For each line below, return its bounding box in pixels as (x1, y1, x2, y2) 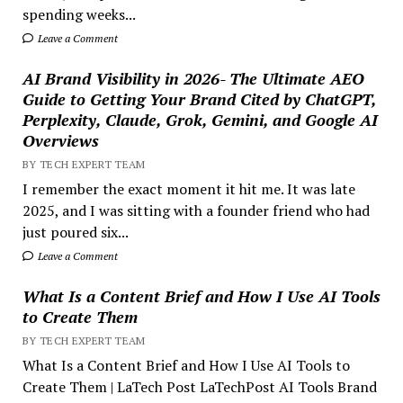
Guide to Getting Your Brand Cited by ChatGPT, (22, 87, 376, 110)
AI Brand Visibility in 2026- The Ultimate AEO (22, 67, 364, 89)
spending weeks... (22, 4, 136, 24)
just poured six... (22, 221, 129, 242)
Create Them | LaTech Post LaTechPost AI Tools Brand (22, 376, 377, 397)
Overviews (22, 129, 99, 151)
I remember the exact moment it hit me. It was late (22, 178, 355, 199)
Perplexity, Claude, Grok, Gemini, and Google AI (22, 108, 378, 130)
